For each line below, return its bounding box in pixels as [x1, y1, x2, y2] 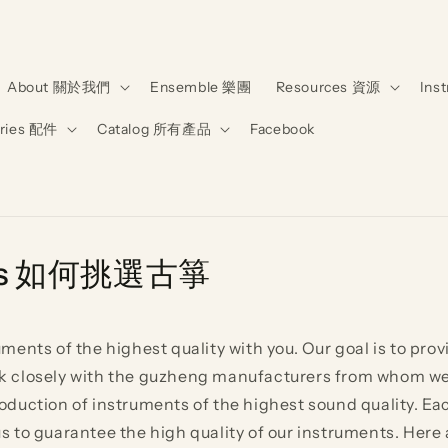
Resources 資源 [275, 78, 381, 96]
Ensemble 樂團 [149, 78, 252, 96]
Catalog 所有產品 [96, 120, 212, 138]
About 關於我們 [6, 78, 111, 96]
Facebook [250, 120, 315, 138]
